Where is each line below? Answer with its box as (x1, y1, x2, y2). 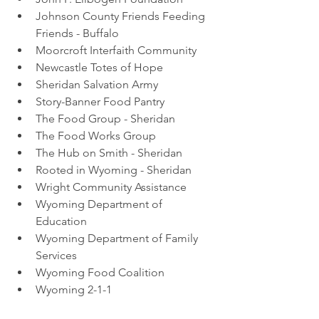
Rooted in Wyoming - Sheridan (36, 162, 194, 177)
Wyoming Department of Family (36, 231, 201, 245)
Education (36, 214, 90, 228)
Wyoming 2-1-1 (36, 282, 112, 296)
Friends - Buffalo (36, 26, 119, 40)
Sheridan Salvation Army (36, 77, 161, 91)
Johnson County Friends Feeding (36, 9, 208, 23)
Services (36, 248, 80, 262)
